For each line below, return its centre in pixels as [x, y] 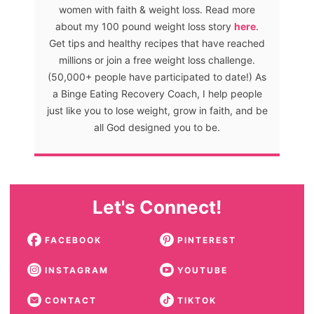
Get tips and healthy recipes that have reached [157, 43]
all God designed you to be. [157, 128]
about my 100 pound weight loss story [145, 27]
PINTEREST [206, 240]
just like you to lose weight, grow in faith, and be [157, 111]
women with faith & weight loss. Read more [157, 10]
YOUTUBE [202, 271]
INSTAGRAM [76, 271]
